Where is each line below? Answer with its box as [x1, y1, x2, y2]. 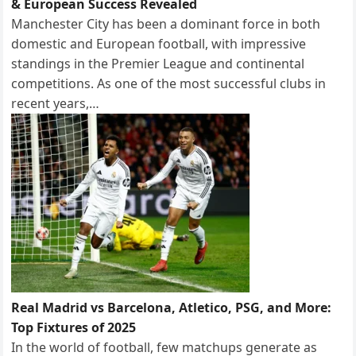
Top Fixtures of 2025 [11, 318, 137, 336]
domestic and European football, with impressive [11, 34, 307, 52]
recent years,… [11, 94, 100, 112]
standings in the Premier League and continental [11, 54, 305, 72]
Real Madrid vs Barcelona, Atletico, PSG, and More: [11, 298, 332, 316]
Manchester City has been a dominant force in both [11, 14, 321, 33]
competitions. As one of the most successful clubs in [11, 74, 327, 92]
